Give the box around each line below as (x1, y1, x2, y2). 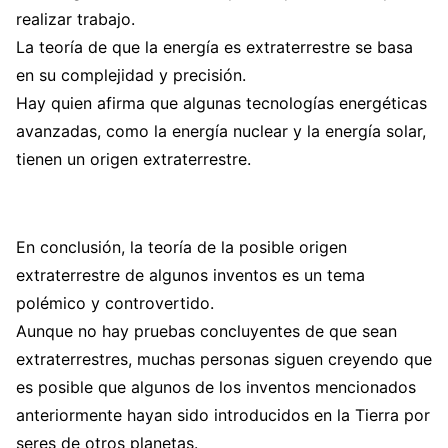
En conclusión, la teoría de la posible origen (16, 236, 347, 257)
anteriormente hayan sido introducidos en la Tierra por (16, 404, 430, 425)
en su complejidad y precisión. (16, 64, 246, 85)
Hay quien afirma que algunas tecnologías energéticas (16, 92, 427, 113)
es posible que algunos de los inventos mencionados (16, 376, 416, 397)
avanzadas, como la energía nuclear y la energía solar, (16, 120, 426, 141)
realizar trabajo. (16, 8, 135, 29)
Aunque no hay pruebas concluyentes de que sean (16, 320, 397, 341)
